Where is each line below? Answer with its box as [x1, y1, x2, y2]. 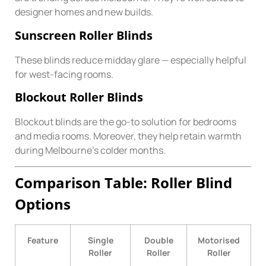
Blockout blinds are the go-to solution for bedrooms [15, 115, 236, 129]
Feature [27, 234, 58, 246]
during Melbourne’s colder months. [15, 144, 166, 157]
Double [144, 234, 173, 246]
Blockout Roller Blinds [15, 89, 143, 106]
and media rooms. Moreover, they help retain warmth [15, 129, 242, 143]
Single [87, 234, 113, 246]
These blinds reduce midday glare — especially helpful [15, 53, 246, 66]
